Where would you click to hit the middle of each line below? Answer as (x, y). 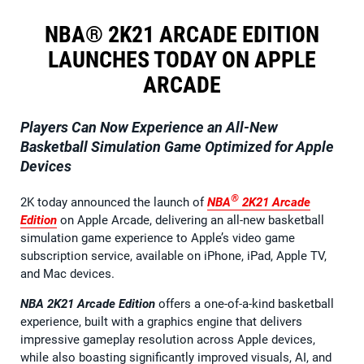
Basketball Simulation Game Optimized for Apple (177, 146)
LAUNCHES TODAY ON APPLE (182, 59)
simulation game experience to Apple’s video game (158, 238)
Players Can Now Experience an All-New (149, 127)
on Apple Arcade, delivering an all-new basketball (191, 220)
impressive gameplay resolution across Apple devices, (168, 339)
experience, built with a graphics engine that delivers (161, 321)
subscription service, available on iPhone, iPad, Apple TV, (173, 256)
